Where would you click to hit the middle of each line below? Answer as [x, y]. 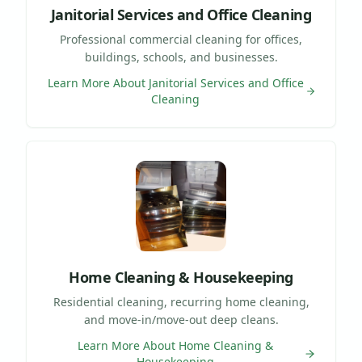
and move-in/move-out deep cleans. [181, 319]
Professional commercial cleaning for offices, [181, 39]
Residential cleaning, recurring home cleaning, [181, 301]
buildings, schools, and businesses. [181, 57]
